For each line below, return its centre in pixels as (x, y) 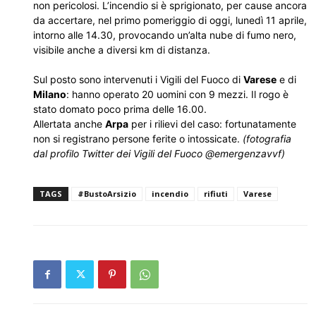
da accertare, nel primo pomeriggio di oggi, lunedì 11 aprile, (170, 20)
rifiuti (216, 194)
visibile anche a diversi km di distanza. (122, 50)
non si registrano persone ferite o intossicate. (138, 139)
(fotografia (267, 139)
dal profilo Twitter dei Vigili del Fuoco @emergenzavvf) (159, 153)
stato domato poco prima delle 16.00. (120, 109)
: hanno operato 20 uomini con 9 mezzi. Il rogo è (177, 94)
